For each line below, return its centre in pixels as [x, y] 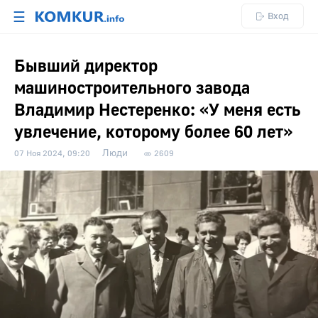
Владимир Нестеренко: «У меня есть [157, 110]
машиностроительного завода [132, 88]
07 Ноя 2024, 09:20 [52, 154]
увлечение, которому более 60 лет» [153, 132]
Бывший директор [86, 66]
